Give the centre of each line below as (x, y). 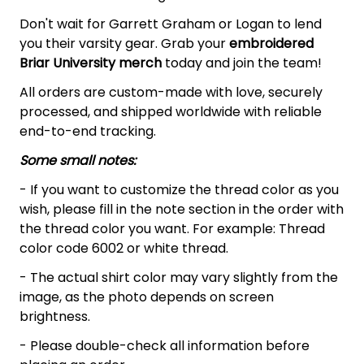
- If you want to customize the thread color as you (179, 189)
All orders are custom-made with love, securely (171, 92)
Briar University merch (91, 63)
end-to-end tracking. (88, 131)
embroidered (271, 43)
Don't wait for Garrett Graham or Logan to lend (171, 24)
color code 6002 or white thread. (124, 248)
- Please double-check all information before (165, 345)
